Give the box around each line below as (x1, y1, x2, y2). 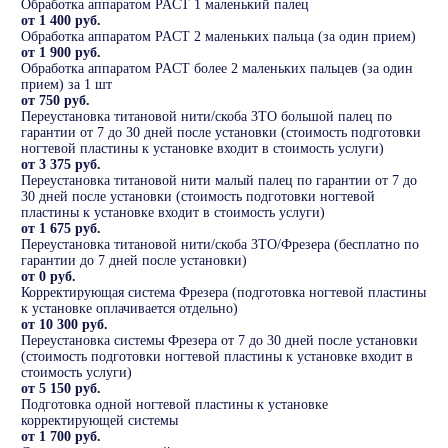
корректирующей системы (21, 413, 178, 429)
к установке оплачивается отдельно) (21, 301, 238, 317)
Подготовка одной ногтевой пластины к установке (21, 397, 328, 413)
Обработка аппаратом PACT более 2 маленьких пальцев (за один (21, 61, 413, 77)
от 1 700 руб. (21, 429, 101, 445)
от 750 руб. (21, 93, 90, 109)
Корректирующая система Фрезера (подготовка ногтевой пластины (21, 285, 426, 301)
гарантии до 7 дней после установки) (21, 253, 247, 269)
